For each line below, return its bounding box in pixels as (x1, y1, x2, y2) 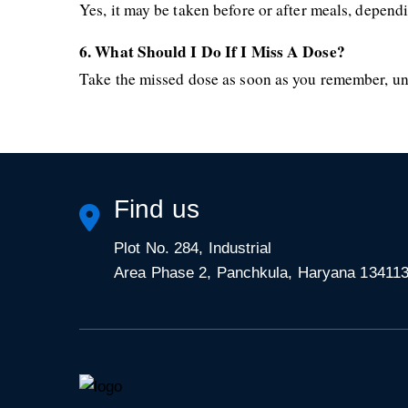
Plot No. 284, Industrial (114, 240, 272, 257)
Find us (114, 195, 199, 223)
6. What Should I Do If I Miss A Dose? (79, 40, 345, 63)
